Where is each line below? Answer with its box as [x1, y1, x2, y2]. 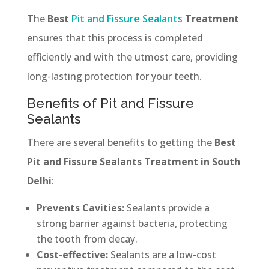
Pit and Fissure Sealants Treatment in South [26, 154, 240, 168]
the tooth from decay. [36, 232, 138, 246]
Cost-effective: [36, 247, 110, 261]
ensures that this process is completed [26, 31, 203, 44]
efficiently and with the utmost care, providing [26, 50, 238, 64]
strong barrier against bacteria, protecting [36, 216, 228, 230]
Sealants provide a [126, 201, 210, 214]
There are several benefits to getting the [26, 135, 212, 149]
